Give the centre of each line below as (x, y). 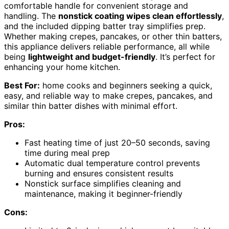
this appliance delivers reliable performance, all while (107, 46)
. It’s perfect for (185, 56)
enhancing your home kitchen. (62, 67)
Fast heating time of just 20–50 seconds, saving (117, 142)
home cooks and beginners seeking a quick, (126, 85)
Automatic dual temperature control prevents (112, 163)
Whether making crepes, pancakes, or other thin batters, (113, 36)
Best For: (22, 85)
